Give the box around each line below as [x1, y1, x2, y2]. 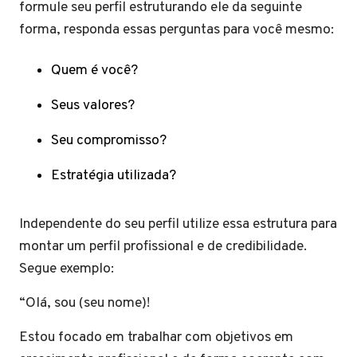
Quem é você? [51, 61, 138, 80]
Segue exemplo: [19, 260, 114, 278]
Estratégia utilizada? [51, 167, 176, 185]
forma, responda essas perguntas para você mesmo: [19, 21, 334, 39]
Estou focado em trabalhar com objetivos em [19, 328, 293, 347]
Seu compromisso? [51, 131, 173, 150]
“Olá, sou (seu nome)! [19, 294, 150, 312]
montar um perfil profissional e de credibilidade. [19, 237, 307, 256]
